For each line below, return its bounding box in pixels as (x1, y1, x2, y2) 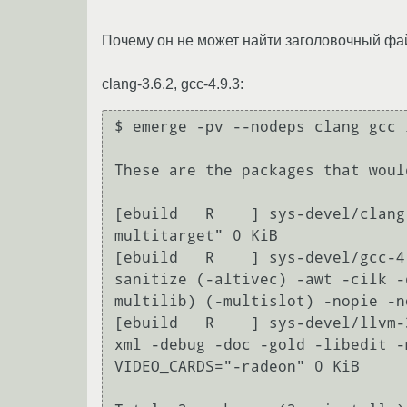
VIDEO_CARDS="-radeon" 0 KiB (114, 358, 360, 376)
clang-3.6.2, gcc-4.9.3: (102, 75, 243, 92)
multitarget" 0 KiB (114, 227, 278, 245)
